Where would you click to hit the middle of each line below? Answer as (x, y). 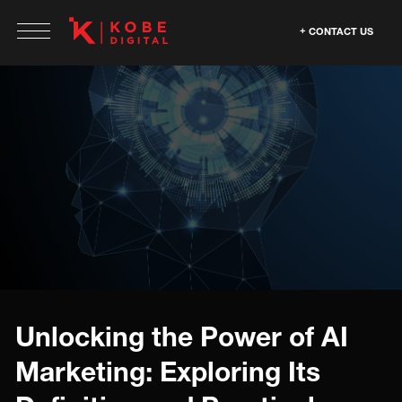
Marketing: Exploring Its (168, 371)
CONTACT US (341, 31)
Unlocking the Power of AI (182, 336)
